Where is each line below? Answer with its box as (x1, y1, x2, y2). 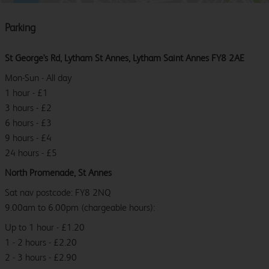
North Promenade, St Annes (5, 167, 112, 179)
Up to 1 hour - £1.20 (5, 222, 85, 234)
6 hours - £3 (5, 117, 52, 129)
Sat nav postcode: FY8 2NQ (5, 187, 111, 199)
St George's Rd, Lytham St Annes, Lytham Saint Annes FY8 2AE (5, 52, 244, 64)
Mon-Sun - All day (5, 72, 71, 84)
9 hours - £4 (5, 132, 52, 144)
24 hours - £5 (5, 147, 57, 159)
